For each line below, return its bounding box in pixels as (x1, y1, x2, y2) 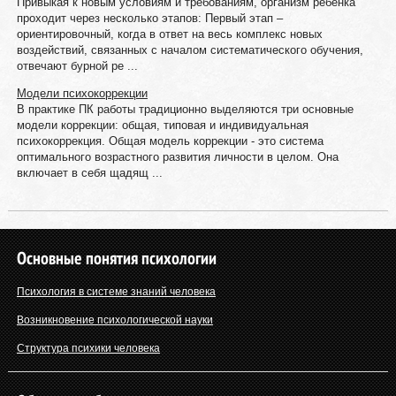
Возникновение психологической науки (16, 314, 213, 326)
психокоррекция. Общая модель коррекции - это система (16, 134, 324, 148)
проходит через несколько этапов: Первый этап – (16, 11, 283, 25)
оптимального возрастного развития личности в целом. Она (16, 150, 339, 164)
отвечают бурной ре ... (16, 59, 138, 72)
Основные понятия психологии (16, 247, 217, 270)
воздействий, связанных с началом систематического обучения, (16, 43, 363, 57)
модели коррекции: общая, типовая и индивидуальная (16, 118, 308, 132)
